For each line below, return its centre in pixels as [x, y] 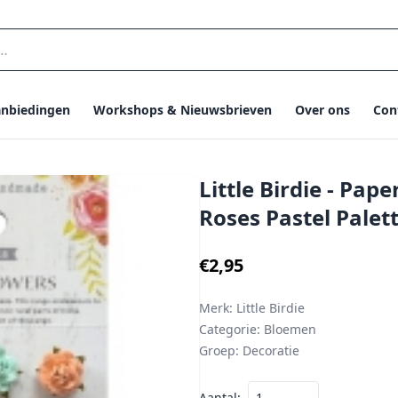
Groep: [219, 350]
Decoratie [269, 350]
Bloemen [288, 329]
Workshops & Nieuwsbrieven [182, 110]
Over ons [322, 110]
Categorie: [230, 329]
